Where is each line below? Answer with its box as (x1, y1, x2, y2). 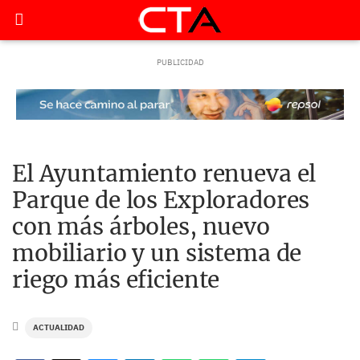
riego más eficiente (12, 265, 220, 294)
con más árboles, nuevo (12, 212, 270, 241)
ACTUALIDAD (33, 322, 84, 333)
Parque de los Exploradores (12, 186, 310, 215)
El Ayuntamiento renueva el (12, 159, 317, 188)
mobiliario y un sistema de (12, 239, 302, 268)
